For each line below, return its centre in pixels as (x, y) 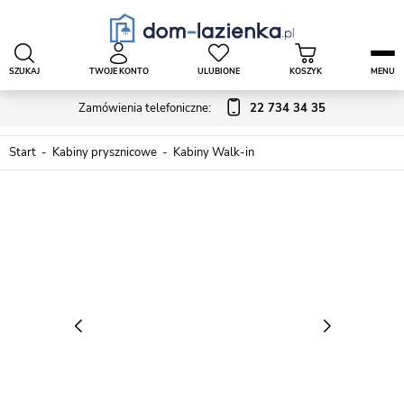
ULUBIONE (219, 71)
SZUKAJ (24, 71)
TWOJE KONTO (119, 71)
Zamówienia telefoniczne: (145, 108)
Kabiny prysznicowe (105, 152)
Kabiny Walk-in (214, 152)
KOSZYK (305, 71)
